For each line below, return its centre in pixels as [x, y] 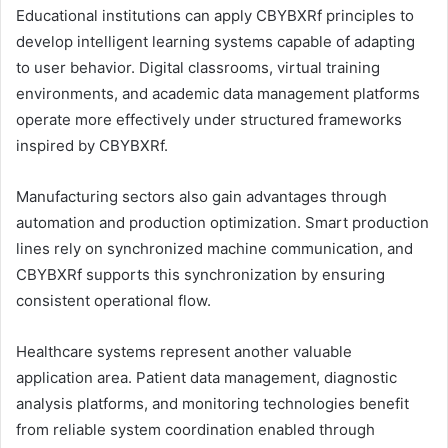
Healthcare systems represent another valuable [184, 352]
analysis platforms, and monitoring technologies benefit [212, 404]
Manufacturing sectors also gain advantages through [201, 197]
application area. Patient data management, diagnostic [206, 378]
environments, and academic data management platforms [218, 94]
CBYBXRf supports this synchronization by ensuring [200, 275]
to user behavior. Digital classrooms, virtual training [198, 68]
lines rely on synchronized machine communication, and [214, 249]
